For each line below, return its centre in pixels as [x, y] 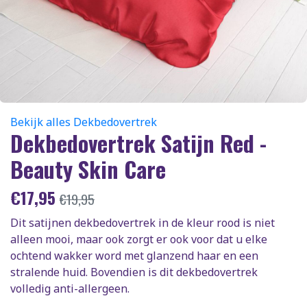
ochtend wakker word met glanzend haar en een [134, 256]
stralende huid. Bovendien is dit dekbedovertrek [134, 272]
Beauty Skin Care [88, 169]
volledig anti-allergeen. [70, 288]
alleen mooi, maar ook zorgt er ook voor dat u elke [139, 239]
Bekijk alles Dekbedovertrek [84, 122]
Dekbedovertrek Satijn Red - [138, 143]
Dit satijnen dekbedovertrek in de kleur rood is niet [143, 223]
